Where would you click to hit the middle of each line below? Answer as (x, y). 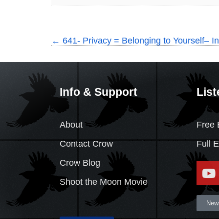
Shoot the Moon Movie (104, 182)
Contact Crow (86, 144)
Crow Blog (80, 163)
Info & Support (99, 92)
